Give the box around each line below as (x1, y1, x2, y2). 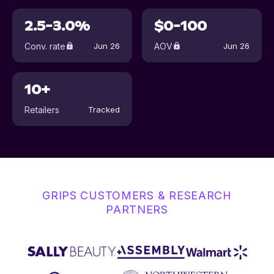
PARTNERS (106, 203, 168, 216)
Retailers (24, 104, 59, 115)
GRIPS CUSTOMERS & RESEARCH (42, 189, 232, 202)
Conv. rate (24, 40, 65, 51)
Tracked (88, 105, 120, 114)
